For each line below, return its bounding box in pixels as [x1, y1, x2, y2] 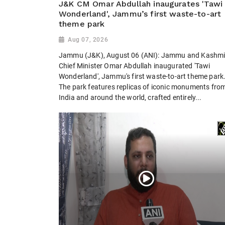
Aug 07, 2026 [68, 36, 108, 44]
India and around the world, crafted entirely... [59, 93, 202, 101]
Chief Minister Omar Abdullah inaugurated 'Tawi [59, 61, 210, 70]
